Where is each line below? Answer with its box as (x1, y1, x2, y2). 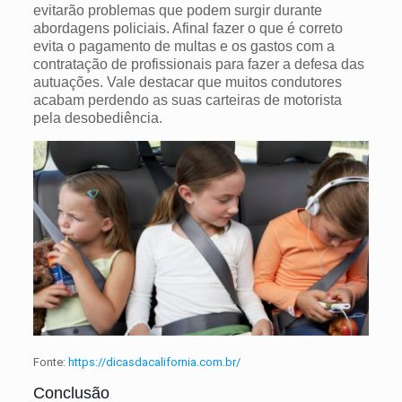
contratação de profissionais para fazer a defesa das (32, 57, 364, 73)
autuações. (32, 74, 107, 91)
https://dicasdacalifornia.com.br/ (67, 355, 240, 370)
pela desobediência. (32, 110, 162, 127)
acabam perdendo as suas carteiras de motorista (32, 92, 342, 109)
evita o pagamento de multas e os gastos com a (32, 39, 335, 55)
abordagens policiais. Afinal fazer (32, 21, 244, 37)
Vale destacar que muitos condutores (106, 74, 342, 91)
